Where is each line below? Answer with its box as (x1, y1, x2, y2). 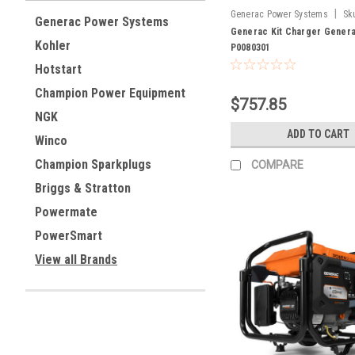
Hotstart (35, 62, 82, 77)
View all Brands (35, 252, 117, 267)
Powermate (35, 204, 97, 219)
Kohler (35, 38, 71, 53)
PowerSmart (35, 228, 102, 243)
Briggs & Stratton (35, 181, 131, 196)
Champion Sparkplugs (35, 157, 151, 172)
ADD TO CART (287, 127, 350, 140)
